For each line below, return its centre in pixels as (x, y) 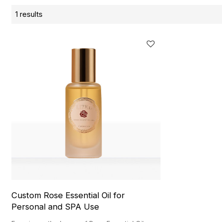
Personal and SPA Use (55, 206)
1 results (29, 14)
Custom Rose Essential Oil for (68, 195)
